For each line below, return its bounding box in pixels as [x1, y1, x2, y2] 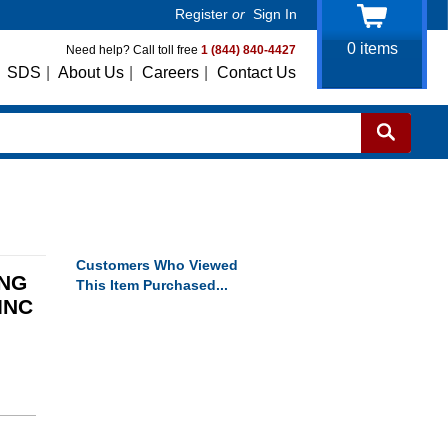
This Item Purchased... [76, 277, 228, 293]
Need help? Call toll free [66, 43, 201, 57]
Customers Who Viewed [76, 257, 238, 273]
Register [175, 6, 228, 22]
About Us [58, 64, 124, 81]
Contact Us [217, 64, 296, 81]
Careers [142, 64, 199, 81]
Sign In [253, 6, 297, 22]
